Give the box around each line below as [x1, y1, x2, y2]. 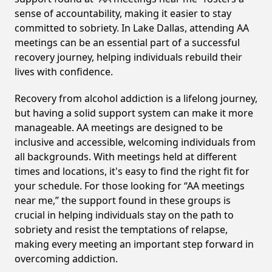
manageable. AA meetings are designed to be [15, 121, 223, 134]
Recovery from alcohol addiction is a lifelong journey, [15, 92, 257, 105]
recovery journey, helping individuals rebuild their [15, 50, 242, 64]
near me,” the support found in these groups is [15, 194, 231, 207]
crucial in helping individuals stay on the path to [15, 208, 234, 222]
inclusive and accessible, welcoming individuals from [15, 135, 256, 149]
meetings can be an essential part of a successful [15, 36, 240, 49]
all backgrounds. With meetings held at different [15, 150, 237, 163]
